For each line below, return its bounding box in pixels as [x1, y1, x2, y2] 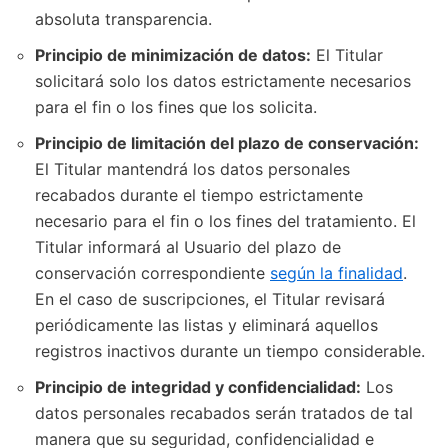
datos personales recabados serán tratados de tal [35, 402, 413, 423]
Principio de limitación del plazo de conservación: [35, 132, 419, 153]
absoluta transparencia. [35, 8, 212, 29]
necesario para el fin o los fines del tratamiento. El [35, 210, 416, 231]
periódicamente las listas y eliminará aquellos [35, 314, 378, 335]
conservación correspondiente [35, 262, 270, 283]
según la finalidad [270, 262, 403, 283]
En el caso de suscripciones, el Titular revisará [35, 288, 385, 309]
